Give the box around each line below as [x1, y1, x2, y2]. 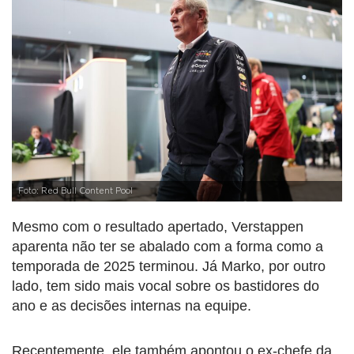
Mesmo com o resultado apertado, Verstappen [12, 218, 303, 235]
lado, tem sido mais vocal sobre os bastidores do [12, 277, 319, 294]
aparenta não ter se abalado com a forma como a [12, 238, 323, 254]
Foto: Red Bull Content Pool [18, 186, 133, 195]
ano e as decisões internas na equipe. [12, 297, 251, 314]
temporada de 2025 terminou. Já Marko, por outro [12, 258, 326, 274]
